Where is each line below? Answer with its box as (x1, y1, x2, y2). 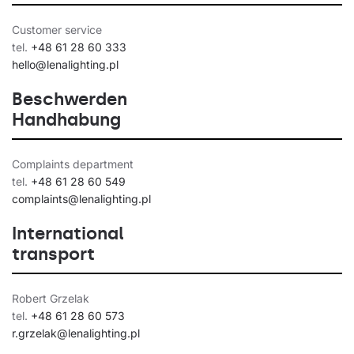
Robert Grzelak (12, 292, 89, 306)
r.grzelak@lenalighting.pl (12, 326, 140, 341)
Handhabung (12, 109, 121, 131)
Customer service (12, 23, 102, 37)
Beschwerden (12, 88, 127, 111)
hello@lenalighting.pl (12, 58, 119, 72)
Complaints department (12, 157, 134, 171)
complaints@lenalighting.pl (12, 192, 151, 206)
